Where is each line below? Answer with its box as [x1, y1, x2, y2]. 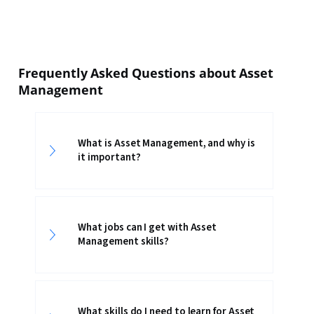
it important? [78, 150, 141, 165]
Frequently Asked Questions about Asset [18, 64, 273, 81]
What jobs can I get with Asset [78, 220, 217, 235]
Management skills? [78, 234, 170, 249]
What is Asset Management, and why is [78, 136, 255, 151]
